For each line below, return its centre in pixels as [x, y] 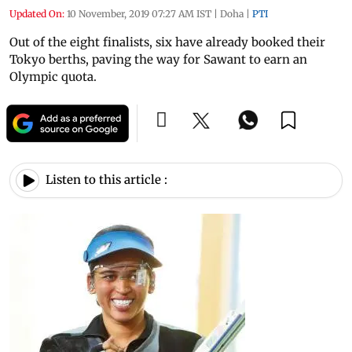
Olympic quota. [53, 76]
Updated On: [37, 13]
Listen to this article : [106, 180]
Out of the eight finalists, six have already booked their [167, 42]
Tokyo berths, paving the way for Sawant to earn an [158, 59]
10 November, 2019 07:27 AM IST [139, 13]
